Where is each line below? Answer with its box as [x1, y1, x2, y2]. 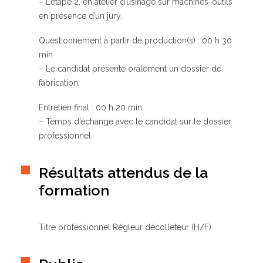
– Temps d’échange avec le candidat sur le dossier [39, 117, 231, 126]
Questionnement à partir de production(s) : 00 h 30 [39, 36, 232, 45]
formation [39, 181, 109, 199]
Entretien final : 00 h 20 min [39, 103, 142, 112]
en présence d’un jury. [39, 11, 122, 21]
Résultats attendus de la [39, 164, 208, 181]
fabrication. [39, 78, 80, 87]
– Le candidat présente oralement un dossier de [39, 64, 221, 73]
